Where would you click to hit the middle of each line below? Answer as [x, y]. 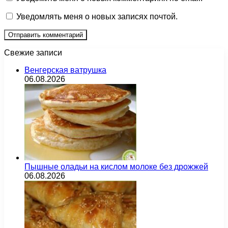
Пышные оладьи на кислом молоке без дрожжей [116, 167]
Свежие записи [33, 53]
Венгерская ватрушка [65, 70]
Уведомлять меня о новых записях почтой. [97, 17]
